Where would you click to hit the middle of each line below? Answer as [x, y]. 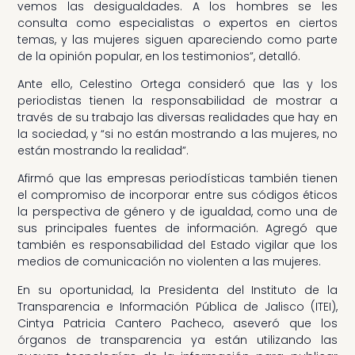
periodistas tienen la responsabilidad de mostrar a [177, 101]
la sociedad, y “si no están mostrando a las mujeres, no [177, 134]
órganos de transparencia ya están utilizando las [177, 340]
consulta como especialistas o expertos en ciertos [177, 23]
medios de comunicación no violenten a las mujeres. [170, 262]
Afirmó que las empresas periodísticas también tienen [177, 179]
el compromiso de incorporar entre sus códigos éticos [177, 195]
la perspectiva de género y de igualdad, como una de [177, 212]
